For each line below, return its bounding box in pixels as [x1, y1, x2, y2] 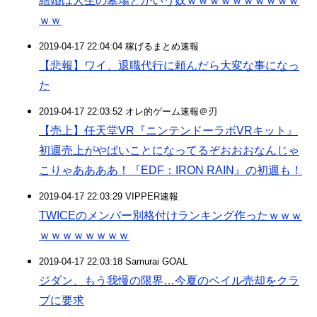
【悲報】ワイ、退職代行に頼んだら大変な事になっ [39, 59, 299, 71]
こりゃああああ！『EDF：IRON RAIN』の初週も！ [39, 164, 302, 176]
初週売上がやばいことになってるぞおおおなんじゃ [39, 144, 299, 156]
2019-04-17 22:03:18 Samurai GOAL [39, 256, 188, 267]
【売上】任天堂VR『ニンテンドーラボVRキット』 [39, 125, 298, 137]
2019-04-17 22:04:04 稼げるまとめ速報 [39, 41, 199, 52]
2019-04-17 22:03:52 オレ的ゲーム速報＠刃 [39, 106, 217, 117]
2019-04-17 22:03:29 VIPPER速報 [39, 191, 178, 202]
